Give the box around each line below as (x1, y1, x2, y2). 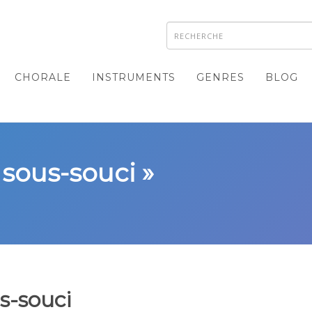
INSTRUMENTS (92, 71, 175, 84)
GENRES (196, 71, 244, 84)
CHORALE (15, 71, 71, 84)
